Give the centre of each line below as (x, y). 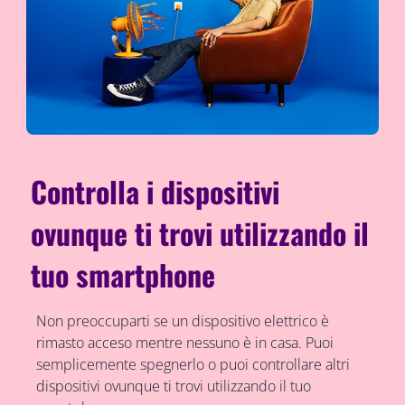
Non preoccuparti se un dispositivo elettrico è (182, 321)
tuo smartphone (123, 275)
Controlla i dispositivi (155, 192)
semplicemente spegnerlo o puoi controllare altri (193, 365)
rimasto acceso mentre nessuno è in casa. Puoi (184, 343)
